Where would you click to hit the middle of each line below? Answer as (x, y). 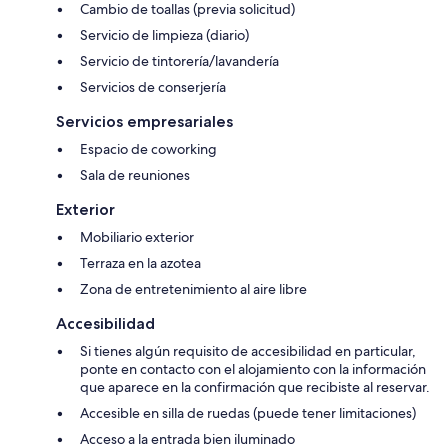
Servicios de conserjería (153, 87)
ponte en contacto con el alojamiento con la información (253, 369)
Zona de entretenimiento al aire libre (193, 289)
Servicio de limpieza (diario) (164, 35)
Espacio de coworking (148, 149)
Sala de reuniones (135, 175)
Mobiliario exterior (137, 237)
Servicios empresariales (144, 122)
